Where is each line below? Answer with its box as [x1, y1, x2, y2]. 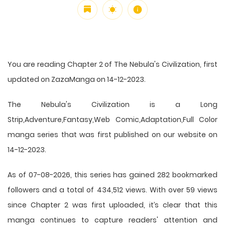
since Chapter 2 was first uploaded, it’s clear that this [8, 199, 217, 210]
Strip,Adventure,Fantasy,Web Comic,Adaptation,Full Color [8, 114, 217, 125]
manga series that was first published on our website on [8, 129, 217, 140]
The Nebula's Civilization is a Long [8, 99, 217, 109]
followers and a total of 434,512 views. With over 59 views [8, 184, 217, 195]
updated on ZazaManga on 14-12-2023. [8, 74, 146, 84]
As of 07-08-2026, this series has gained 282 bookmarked [8, 169, 217, 180]
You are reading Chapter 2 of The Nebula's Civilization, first [8, 59, 217, 69]
